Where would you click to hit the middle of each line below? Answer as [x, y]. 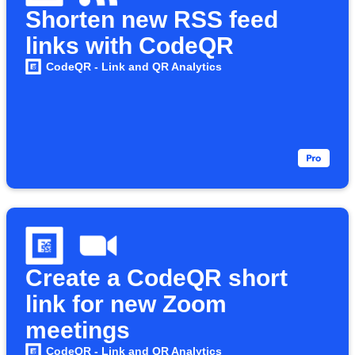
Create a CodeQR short [157, 278]
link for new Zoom [126, 304]
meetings [78, 330]
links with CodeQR [130, 46]
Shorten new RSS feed [152, 19]
